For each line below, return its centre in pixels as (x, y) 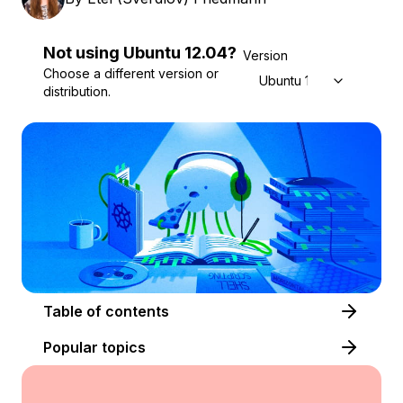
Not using (81, 53)
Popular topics (94, 348)
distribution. (77, 91)
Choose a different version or (131, 73)
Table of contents (137, 312)
